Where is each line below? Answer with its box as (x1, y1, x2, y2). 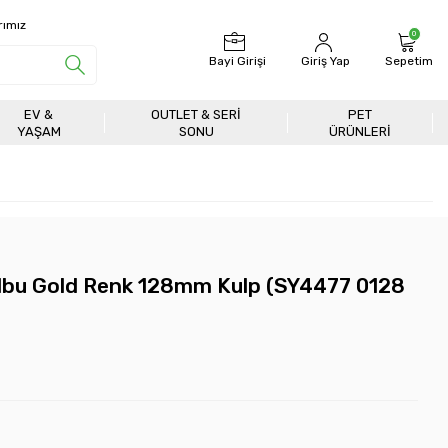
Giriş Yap (301, 54, 350, 68)
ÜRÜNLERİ (329, 123, 392, 139)
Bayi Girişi (209, 54, 266, 68)
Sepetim (385, 54, 433, 68)
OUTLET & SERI (151, 106, 242, 122)
